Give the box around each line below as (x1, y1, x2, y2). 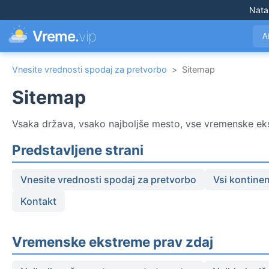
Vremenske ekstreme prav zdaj (12, 234, 213, 250)
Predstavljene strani (12, 142, 144, 159)
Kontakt (20, 195, 56, 208)
